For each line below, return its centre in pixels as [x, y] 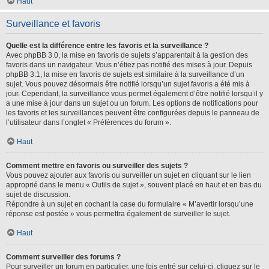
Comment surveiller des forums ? [63, 257]
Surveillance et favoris [53, 24]
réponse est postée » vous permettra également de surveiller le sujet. [118, 214]
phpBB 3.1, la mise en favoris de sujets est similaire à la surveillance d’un [125, 74]
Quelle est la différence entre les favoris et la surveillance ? [107, 46]
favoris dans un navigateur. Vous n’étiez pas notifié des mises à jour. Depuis [129, 65]
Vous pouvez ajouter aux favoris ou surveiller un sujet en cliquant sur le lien [128, 175]
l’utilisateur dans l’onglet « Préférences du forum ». [89, 122]
